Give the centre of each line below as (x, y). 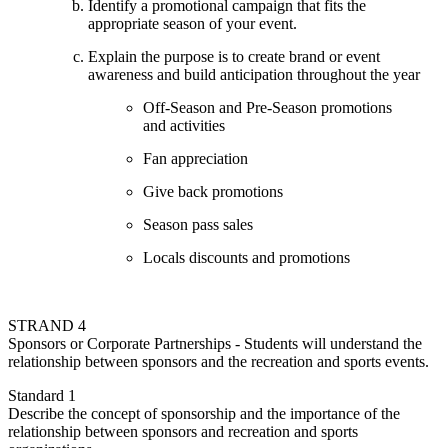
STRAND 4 (47, 325)
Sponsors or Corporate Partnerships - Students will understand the (215, 343)
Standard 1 (42, 395)
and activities (184, 125)
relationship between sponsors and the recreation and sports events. (218, 361)
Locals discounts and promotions (246, 257)
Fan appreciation (195, 158)
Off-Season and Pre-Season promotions (267, 107)
